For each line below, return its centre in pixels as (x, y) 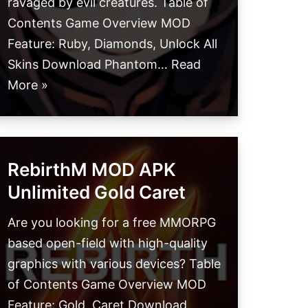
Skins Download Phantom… (89, 65)
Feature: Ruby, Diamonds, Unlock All (112, 44)
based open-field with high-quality (108, 243)
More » (28, 85)
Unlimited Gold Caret (97, 192)
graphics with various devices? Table (114, 264)
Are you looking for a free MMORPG (112, 223)
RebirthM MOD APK (92, 170)
